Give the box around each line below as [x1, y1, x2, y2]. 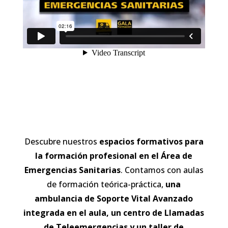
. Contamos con [120, 164, 181, 176]
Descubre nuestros [24, 135, 97, 147]
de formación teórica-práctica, [47, 178, 164, 190]
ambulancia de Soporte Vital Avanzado [35, 192, 193, 204]
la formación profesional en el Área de [35, 150, 193, 161]
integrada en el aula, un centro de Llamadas [23, 207, 205, 218]
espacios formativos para [99, 135, 204, 147]
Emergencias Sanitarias [24, 164, 121, 176]
